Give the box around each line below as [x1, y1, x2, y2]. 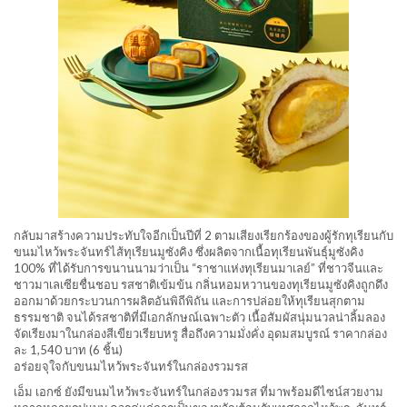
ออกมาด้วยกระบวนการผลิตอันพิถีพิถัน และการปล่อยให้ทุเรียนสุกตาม [14, 293, 365, 309]
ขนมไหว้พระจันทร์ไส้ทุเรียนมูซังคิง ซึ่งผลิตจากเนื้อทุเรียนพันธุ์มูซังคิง [14, 244, 363, 260]
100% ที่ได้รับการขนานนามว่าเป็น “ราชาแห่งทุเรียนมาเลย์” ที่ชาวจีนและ [14, 261, 383, 276]
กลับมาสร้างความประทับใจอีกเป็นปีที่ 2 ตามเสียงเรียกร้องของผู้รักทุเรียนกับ [14, 228, 393, 243]
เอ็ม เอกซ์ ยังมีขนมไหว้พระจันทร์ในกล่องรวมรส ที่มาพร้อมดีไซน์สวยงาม [14, 384, 383, 400]
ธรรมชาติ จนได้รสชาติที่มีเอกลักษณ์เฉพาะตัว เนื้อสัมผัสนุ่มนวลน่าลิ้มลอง [14, 310, 385, 325]
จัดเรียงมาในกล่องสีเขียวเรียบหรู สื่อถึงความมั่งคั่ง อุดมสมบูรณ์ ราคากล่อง [14, 326, 387, 342]
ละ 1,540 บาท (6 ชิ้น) [14, 342, 123, 358]
